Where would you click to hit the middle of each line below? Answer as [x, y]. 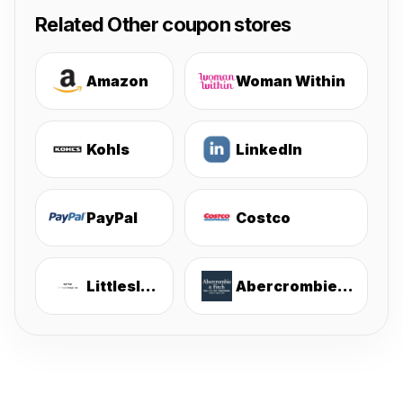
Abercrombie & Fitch [345, 286]
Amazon [117, 81]
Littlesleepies [148, 286]
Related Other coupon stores [163, 24]
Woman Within [291, 81]
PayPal [112, 218]
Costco [263, 218]
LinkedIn [269, 149]
